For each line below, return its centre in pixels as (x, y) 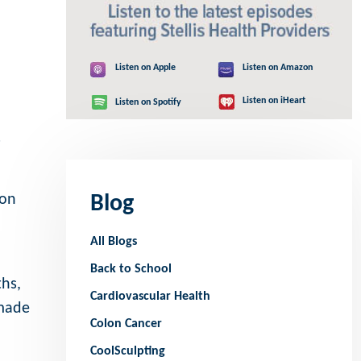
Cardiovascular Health (151, 297)
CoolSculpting (128, 352)
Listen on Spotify (149, 103)
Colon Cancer (127, 324)
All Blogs (114, 242)
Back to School (131, 270)
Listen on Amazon (277, 68)
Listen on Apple (146, 68)
